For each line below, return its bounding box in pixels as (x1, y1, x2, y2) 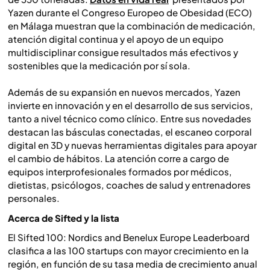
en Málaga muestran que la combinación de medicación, (8, 20, 256, 32)
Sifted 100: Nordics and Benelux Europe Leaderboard (17, 231, 250, 243)
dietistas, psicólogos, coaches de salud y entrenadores (8, 179, 251, 191)
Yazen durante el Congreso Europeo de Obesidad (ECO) (8, 7, 252, 19)
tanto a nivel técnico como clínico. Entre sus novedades (8, 113, 251, 125)
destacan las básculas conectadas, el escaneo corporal (8, 126, 252, 138)
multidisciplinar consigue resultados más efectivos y (8, 46, 238, 58)
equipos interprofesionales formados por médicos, (8, 166, 232, 178)
